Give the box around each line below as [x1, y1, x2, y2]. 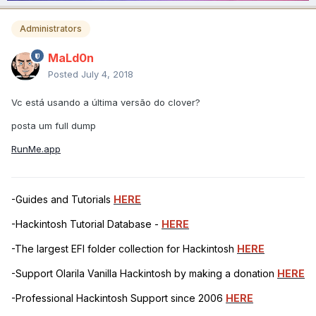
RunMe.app [11, 143, 61, 155]
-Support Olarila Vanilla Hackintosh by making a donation [11, 267, 277, 280]
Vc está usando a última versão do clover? [11, 97, 200, 109]
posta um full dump [11, 120, 96, 132]
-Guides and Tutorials [11, 193, 114, 206]
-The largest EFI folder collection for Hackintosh [11, 243, 237, 255]
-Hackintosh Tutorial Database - [11, 218, 162, 231]
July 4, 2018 [81, 68, 133, 80]
